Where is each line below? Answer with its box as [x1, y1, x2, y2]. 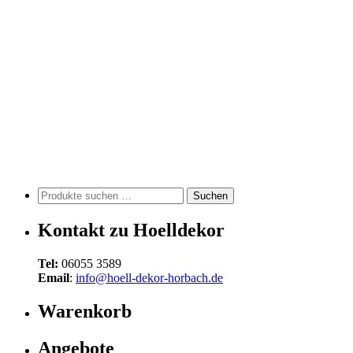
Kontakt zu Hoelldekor [38, 220, 225, 241]
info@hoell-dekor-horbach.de [76, 271, 223, 285]
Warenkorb [38, 301, 132, 322]
